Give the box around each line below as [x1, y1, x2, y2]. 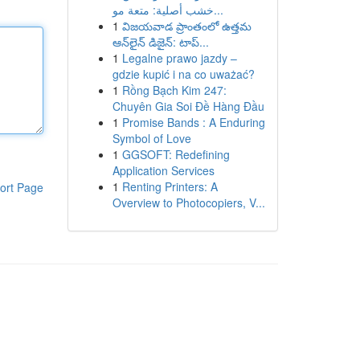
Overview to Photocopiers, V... [112, 194, 265, 211]
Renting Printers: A [121, 178, 218, 194]
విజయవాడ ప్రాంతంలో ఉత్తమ [121, 18, 252, 34]
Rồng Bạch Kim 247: [121, 82, 227, 98]
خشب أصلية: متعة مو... [213, 2, 223, 18]
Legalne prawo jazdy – [121, 50, 237, 66]
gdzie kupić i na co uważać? [112, 66, 255, 82]
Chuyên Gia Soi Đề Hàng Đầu [112, 98, 264, 114]
